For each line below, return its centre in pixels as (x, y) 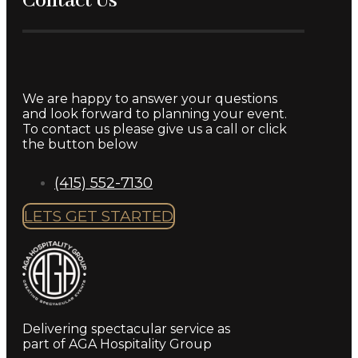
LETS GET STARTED (99, 217)
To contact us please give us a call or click (155, 129)
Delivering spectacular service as (126, 329)
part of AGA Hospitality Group (117, 344)
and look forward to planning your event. (155, 114)
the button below (80, 145)
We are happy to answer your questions (150, 99)
